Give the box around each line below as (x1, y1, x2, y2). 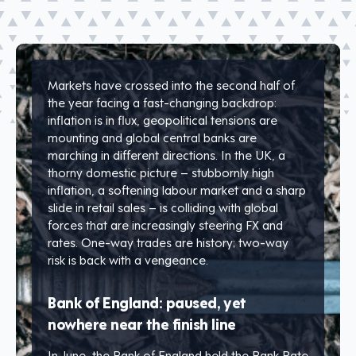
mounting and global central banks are (48, 128, 257, 146)
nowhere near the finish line (48, 312, 236, 335)
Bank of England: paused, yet (48, 291, 246, 313)
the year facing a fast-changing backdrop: (48, 93, 277, 111)
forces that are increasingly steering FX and (48, 215, 283, 234)
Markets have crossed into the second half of (48, 75, 295, 94)
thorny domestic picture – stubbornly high (48, 163, 274, 181)
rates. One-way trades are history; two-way (48, 233, 288, 251)
